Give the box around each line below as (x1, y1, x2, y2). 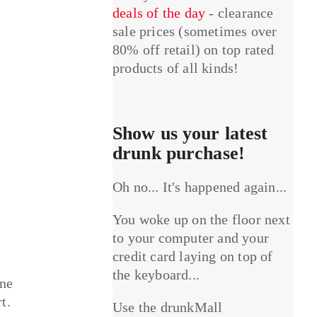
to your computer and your (113, 230, 270, 246)
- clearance (205, 5, 274, 21)
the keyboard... (113, 267, 200, 283)
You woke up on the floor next (113, 212, 290, 228)
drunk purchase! (113, 143, 245, 164)
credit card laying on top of (113, 248, 273, 265)
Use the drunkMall (113, 299, 223, 316)
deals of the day (113, 5, 206, 21)
